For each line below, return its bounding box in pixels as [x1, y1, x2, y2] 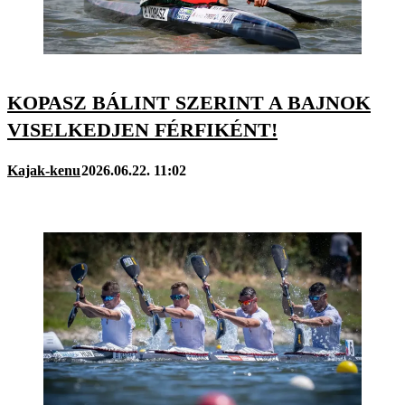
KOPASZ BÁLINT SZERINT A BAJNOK [7, 90, 371, 114]
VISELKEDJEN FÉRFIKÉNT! [7, 118, 278, 141]
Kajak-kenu [7, 162, 80, 178]
